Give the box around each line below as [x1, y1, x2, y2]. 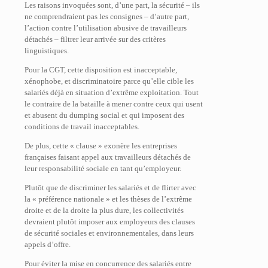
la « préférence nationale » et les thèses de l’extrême [25, 194, 192, 203]
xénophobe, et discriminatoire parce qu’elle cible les [25, 77, 194, 86]
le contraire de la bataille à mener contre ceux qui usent [25, 99, 203, 108]
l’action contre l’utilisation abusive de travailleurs [25, 23, 187, 32]
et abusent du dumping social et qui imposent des [25, 111, 184, 120]
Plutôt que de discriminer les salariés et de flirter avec [25, 183, 196, 192]
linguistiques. [25, 46, 69, 55]
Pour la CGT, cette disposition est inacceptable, [25, 65, 177, 74]
